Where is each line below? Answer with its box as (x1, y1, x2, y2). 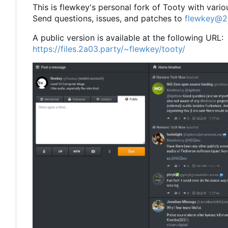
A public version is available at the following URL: (33, 32, 223, 43)
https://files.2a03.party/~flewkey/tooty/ (33, 43, 185, 54)
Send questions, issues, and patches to (33, 13, 185, 23)
